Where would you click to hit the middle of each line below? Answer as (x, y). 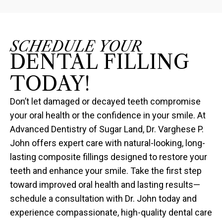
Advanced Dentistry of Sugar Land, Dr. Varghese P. (107, 129)
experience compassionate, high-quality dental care (111, 212)
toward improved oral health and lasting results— (105, 184)
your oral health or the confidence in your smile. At (108, 115)
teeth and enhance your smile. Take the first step (106, 170)
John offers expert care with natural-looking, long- (108, 143)
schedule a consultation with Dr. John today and (103, 198)
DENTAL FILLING (100, 61)
